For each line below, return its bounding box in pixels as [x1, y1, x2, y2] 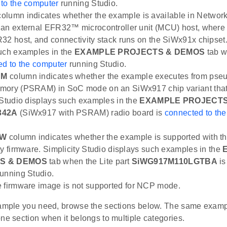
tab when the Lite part [47, 157, 132, 166]
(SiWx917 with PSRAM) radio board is [17, 108, 165, 118]
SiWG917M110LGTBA [132, 157, 217, 166]
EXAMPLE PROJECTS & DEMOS [74, 48, 205, 57]
